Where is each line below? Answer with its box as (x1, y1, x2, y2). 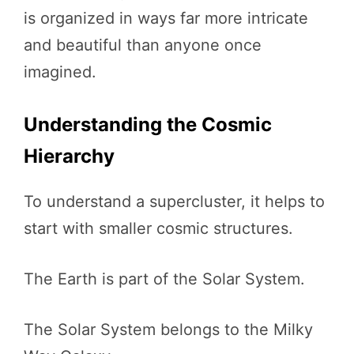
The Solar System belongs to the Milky (24, 320, 313, 339)
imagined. (24, 62, 96, 81)
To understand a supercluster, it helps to (24, 192, 325, 211)
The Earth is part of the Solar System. (24, 269, 305, 288)
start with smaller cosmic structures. (24, 219, 293, 238)
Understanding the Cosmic (24, 113, 272, 136)
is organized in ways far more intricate (24, 9, 308, 28)
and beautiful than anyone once (24, 36, 262, 55)
